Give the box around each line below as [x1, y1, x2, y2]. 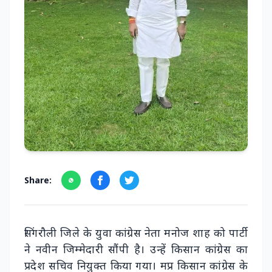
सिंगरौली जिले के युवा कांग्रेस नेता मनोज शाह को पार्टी [24, 225, 248, 240]
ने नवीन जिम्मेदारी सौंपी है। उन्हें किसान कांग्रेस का [24, 241, 248, 256]
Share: [24, 174, 52, 186]
